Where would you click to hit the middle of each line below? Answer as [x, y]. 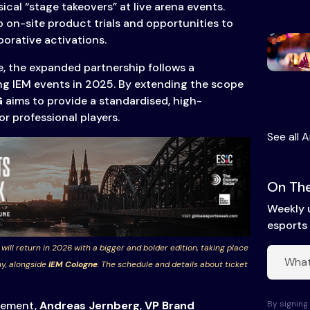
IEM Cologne [73, 265]
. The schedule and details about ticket [172, 265]
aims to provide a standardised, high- [102, 101]
